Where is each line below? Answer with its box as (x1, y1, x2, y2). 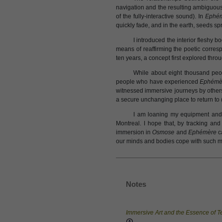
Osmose (152, 129, 175, 136)
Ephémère (188, 129, 217, 136)
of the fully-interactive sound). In (116, 13, 206, 20)
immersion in (116, 129, 153, 136)
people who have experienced (116, 78, 200, 85)
